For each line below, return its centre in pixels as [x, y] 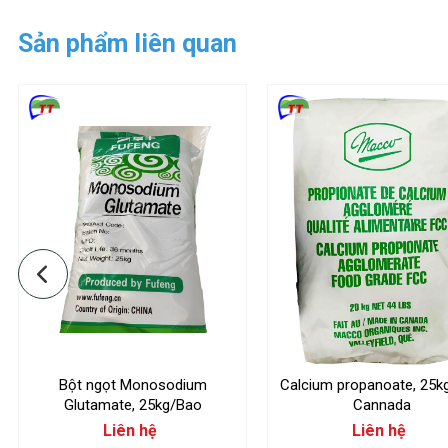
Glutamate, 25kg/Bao [132, 404]
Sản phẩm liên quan [127, 43]
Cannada [381, 404]
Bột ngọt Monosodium [132, 384]
